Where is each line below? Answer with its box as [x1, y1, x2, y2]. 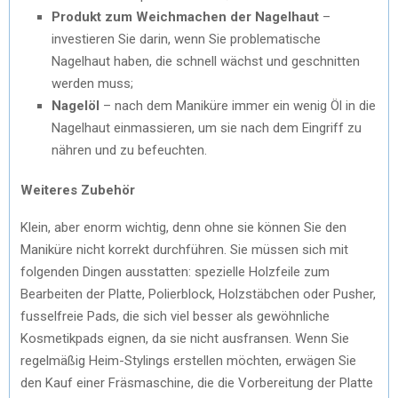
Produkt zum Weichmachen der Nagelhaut [52, 8, 319, 25]
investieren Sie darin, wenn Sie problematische [52, 30, 321, 47]
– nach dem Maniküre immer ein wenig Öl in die [99, 97, 376, 114]
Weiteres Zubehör [20, 181, 135, 198]
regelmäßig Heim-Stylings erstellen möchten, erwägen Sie [20, 352, 356, 369]
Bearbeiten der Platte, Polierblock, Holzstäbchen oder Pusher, [20, 285, 376, 302]
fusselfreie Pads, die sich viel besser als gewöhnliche [20, 307, 330, 324]
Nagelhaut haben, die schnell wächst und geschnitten [52, 52, 360, 69]
